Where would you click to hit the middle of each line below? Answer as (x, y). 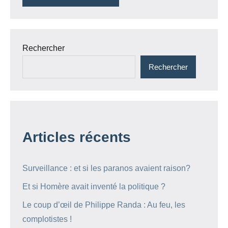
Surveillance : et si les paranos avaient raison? (106, 168)
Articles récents (77, 137)
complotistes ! (47, 219)
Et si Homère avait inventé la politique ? (94, 187)
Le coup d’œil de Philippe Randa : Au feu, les (104, 205)
